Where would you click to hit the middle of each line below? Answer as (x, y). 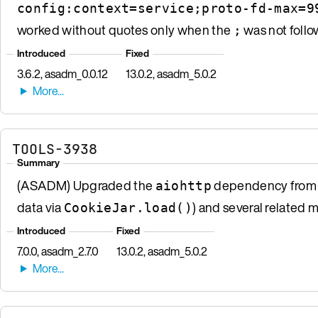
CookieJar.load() (128, 207)
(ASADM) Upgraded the (86, 185)
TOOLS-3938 (55, 149)
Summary (38, 162)
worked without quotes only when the (125, 29)
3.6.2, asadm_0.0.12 (62, 73)
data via (40, 207)
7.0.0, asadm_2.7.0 (58, 251)
